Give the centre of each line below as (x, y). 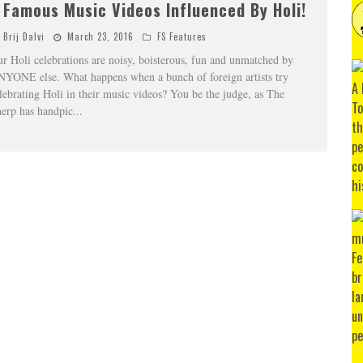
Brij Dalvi (23, 36)
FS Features (181, 36)
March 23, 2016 (100, 36)
